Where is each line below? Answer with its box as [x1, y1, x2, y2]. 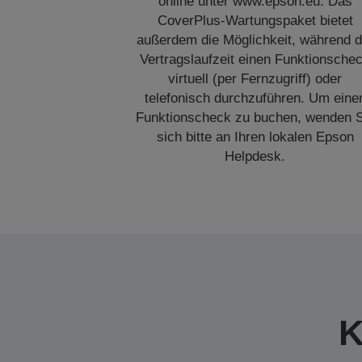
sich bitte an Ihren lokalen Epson [156, 129, 354, 145]
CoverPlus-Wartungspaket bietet [157, 13, 353, 28]
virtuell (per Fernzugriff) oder [168, 71, 343, 86]
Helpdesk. [225, 149, 286, 164]
